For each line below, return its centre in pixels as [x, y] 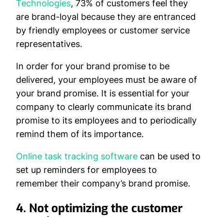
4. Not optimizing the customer [99, 208]
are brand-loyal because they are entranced [106, 17]
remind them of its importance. [80, 134]
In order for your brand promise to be [93, 66]
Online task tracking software [77, 156]
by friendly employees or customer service [103, 30]
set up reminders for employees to [86, 170]
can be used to [169, 156]
